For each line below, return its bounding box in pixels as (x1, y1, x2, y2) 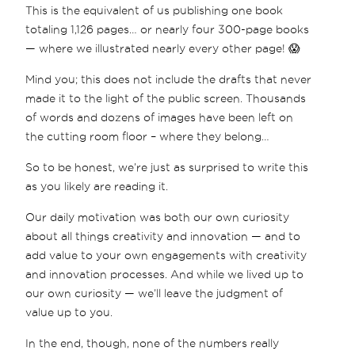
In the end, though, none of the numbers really (25, 337, 280, 350)
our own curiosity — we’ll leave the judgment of (25, 287, 284, 300)
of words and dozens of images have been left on (25, 111, 294, 124)
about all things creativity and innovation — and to (25, 230, 301, 243)
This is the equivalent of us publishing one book (25, 4, 284, 17)
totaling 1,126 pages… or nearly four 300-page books (25, 23, 310, 36)
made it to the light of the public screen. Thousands (25, 92, 307, 105)
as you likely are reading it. (25, 180, 169, 193)
